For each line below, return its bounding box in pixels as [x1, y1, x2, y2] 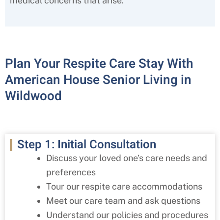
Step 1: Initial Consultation [17, 136, 156, 153]
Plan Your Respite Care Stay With [5, 54, 193, 73]
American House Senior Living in [5, 70, 192, 89]
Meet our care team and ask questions [46, 195, 200, 206]
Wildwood [5, 86, 62, 106]
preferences [46, 166, 96, 177]
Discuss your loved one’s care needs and [46, 152, 207, 163]
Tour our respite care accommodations [46, 181, 202, 192]
